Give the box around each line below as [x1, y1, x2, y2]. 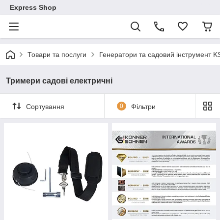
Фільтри [131, 102, 156, 110]
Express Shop [10, 3, 56, 11]
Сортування [26, 102, 64, 110]
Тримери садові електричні [6, 77, 112, 85]
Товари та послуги [27, 51, 86, 58]
